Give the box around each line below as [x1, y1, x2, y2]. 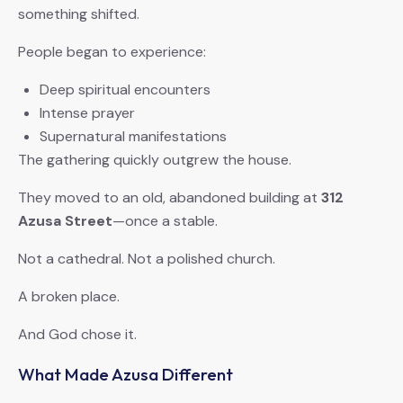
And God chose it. [18, 325, 137, 345]
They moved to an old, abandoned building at [18, 188, 321, 208]
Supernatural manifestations [40, 127, 227, 147]
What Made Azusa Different [18, 363, 233, 386]
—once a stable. [112, 211, 218, 231]
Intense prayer [40, 103, 135, 123]
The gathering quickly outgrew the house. [18, 150, 291, 170]
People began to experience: [18, 42, 206, 62]
